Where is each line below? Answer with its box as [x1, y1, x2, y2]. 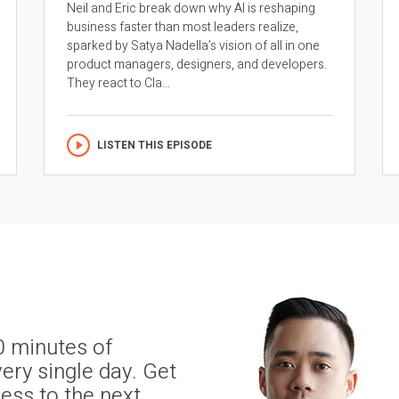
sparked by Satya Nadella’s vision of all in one [67, 37, 320, 56]
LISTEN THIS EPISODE [97, 137, 212, 154]
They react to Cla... [67, 74, 170, 94]
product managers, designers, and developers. [67, 55, 327, 75]
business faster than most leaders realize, [67, 18, 298, 37]
